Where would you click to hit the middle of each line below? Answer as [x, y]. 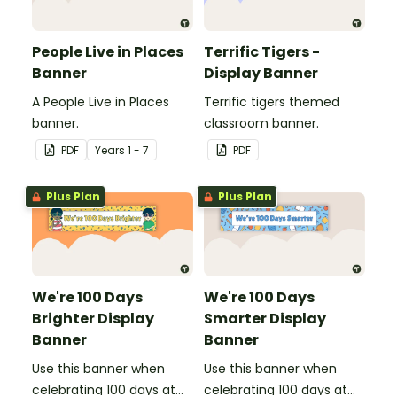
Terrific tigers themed [272, 101]
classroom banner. [261, 123]
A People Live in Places [101, 101]
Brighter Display [93, 318]
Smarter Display [265, 318]
